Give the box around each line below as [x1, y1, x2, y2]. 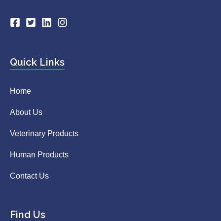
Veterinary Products [10, 129, 78, 138]
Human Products [10, 150, 69, 159]
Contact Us [10, 171, 49, 180]
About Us [10, 108, 42, 116]
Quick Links [10, 56, 65, 68]
